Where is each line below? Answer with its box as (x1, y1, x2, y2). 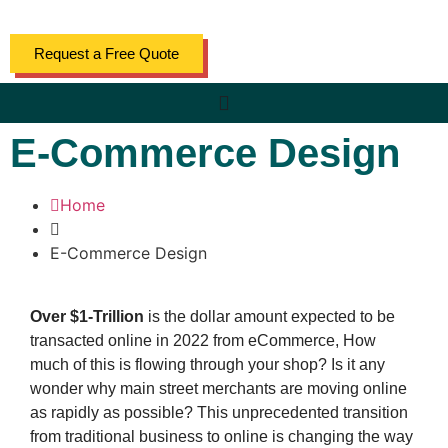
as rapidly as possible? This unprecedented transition (30, 404, 408, 421)
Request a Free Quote (34, 45, 179, 62)
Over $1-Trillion (30, 308, 144, 325)
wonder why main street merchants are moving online (30, 380, 407, 397)
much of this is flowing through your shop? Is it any (30, 356, 385, 373)
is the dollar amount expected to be (144, 308, 395, 325)
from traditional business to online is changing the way (30, 428, 413, 445)
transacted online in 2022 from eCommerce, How (30, 332, 376, 349)
